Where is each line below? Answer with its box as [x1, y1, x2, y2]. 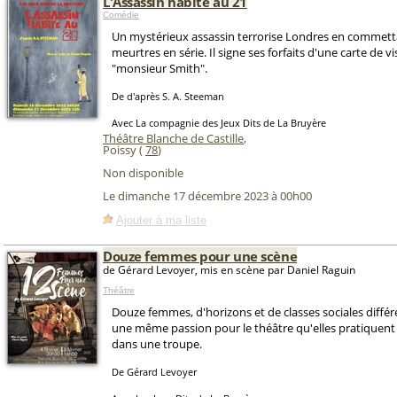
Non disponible [103, 165, 183, 181]
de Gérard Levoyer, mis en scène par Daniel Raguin [103, 262, 355, 277]
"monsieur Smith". [112, 60, 207, 76]
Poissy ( [103, 142, 145, 158]
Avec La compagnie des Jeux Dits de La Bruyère [112, 116, 326, 129]
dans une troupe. [112, 336, 202, 352]
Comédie [103, 10, 139, 19]
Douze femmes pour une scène [103, 247, 298, 265]
